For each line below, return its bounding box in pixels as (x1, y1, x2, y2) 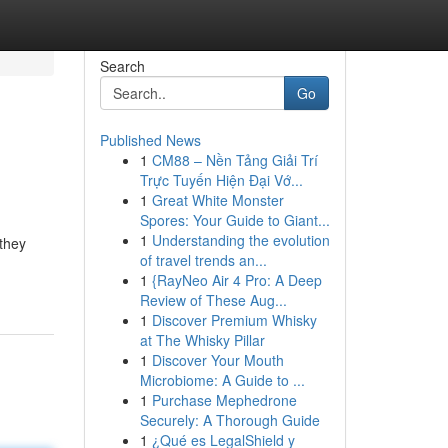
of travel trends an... (139, 250, 267, 270)
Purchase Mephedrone (151, 390, 297, 410)
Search (99, 56, 145, 76)
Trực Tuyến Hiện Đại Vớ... (139, 170, 303, 190)
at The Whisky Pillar (139, 330, 265, 350)
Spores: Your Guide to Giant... (139, 210, 330, 230)
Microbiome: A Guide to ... (139, 370, 305, 390)
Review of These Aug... (139, 290, 287, 310)
